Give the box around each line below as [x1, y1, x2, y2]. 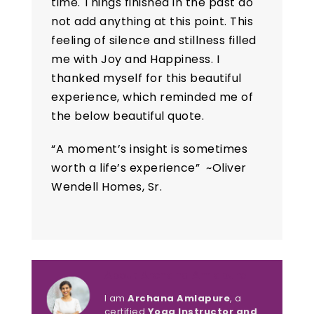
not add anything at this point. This [51, 13, 254, 29]
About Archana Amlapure [104, 268, 246, 283]
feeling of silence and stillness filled [51, 32, 257, 48]
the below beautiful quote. [51, 107, 205, 124]
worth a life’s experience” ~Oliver [51, 159, 247, 176]
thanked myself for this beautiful [51, 69, 242, 86]
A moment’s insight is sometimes [55, 140, 248, 157]
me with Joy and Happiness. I [51, 50, 220, 67]
